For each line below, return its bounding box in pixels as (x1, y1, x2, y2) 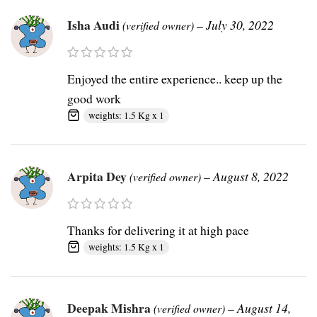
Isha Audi (67, 16, 122, 35)
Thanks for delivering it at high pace (67, 221, 249, 239)
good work (67, 90, 121, 108)
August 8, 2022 (213, 168, 289, 185)
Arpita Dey (67, 167, 129, 186)
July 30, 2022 (206, 16, 274, 34)
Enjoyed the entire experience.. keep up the (67, 70, 282, 88)
